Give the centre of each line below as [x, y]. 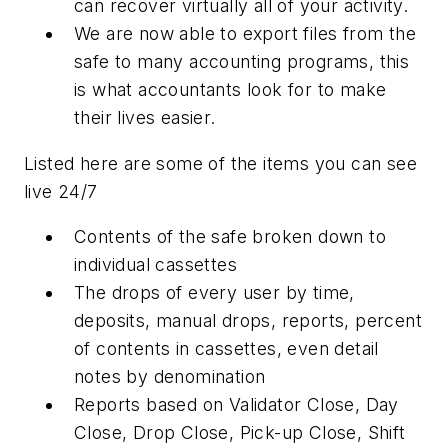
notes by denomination [170, 377]
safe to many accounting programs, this [242, 62]
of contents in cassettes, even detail [226, 349]
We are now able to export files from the [245, 34]
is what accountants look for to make [230, 90]
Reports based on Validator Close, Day [236, 405]
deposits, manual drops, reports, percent [248, 321]
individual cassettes [155, 265]
